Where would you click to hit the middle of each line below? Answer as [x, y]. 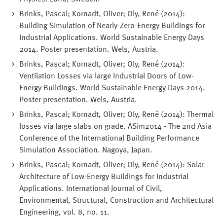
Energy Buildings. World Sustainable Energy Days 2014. [112, 88]
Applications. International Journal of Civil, [91, 189]
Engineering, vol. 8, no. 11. [64, 212]
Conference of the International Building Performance [109, 138]
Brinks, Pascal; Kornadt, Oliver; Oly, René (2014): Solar [112, 165]
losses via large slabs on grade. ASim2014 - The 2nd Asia [115, 127]
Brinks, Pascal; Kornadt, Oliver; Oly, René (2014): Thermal [116, 115]
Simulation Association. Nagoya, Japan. [86, 150]
